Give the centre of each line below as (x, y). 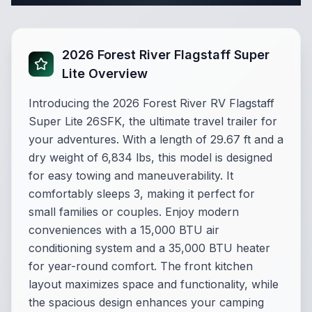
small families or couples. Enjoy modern (134, 212)
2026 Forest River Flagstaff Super (166, 55)
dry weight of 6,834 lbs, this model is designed (150, 157)
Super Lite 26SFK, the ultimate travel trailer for (153, 121)
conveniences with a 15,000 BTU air (124, 230)
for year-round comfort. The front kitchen (141, 266)
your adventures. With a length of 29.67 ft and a (156, 139)
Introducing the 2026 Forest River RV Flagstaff (151, 103)
